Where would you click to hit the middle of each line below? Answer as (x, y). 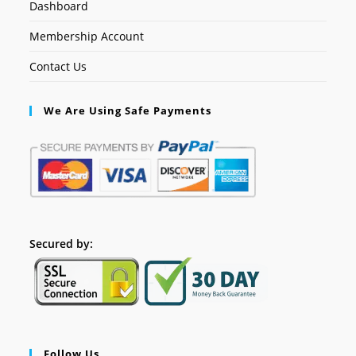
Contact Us (58, 66)
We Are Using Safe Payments (128, 110)
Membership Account (87, 36)
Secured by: (63, 244)
